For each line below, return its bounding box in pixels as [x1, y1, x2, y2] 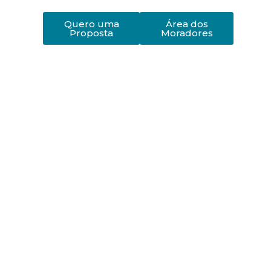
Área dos [165, 18, 208, 30]
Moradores [160, 27, 213, 39]
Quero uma [64, 18, 119, 30]
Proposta [70, 27, 114, 39]
